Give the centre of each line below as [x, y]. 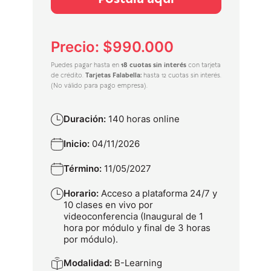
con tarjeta [204, 65]
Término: [84, 168]
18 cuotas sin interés [154, 65]
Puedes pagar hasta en [86, 65]
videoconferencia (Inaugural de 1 [133, 216]
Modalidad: [89, 263]
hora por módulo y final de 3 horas [137, 228]
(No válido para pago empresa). [99, 86]
